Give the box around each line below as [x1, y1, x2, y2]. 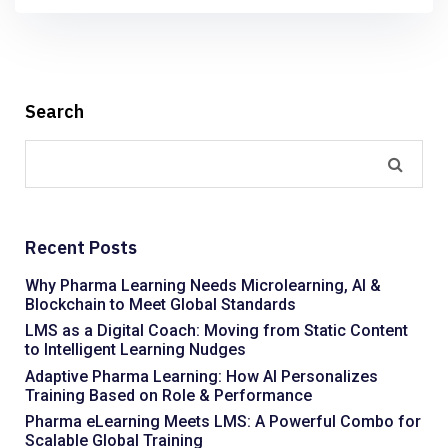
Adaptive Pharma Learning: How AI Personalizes [25, 366, 378, 386]
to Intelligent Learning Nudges [25, 340, 246, 360]
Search [25, 99, 84, 123]
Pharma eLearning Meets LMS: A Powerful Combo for [25, 412, 421, 432]
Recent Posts [25, 235, 137, 259]
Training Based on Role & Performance [25, 385, 312, 405]
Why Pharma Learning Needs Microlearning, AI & [25, 275, 381, 295]
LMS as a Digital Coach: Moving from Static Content [25, 321, 408, 341]
